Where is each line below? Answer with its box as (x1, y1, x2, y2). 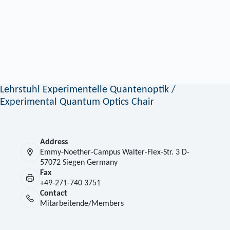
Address (40, 138, 68, 146)
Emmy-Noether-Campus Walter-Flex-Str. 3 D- (40, 148, 189, 157)
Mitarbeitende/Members (40, 199, 124, 208)
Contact (40, 189, 67, 198)
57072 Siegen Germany (40, 158, 118, 167)
